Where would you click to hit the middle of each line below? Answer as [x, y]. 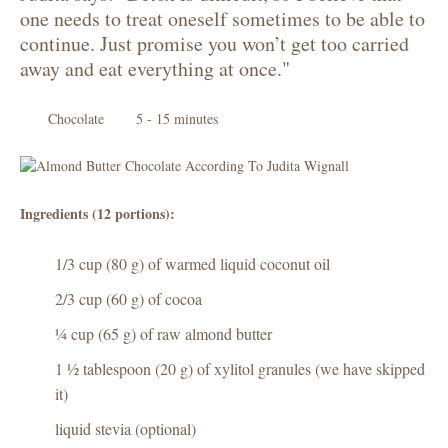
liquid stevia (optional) [125, 428]
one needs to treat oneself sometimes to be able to [222, 18]
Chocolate [76, 118]
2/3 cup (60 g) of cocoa [128, 298]
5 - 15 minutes [177, 118]
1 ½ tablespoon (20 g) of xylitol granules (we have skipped [240, 368]
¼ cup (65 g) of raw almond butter [163, 333]
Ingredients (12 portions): [97, 213]
